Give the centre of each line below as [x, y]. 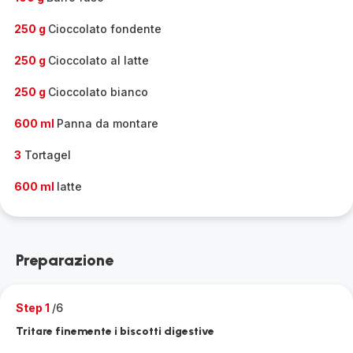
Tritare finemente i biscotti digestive [115, 331]
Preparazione [65, 260]
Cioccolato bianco [98, 92]
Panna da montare [108, 123]
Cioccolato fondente [105, 29]
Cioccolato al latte [98, 60]
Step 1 [34, 308]
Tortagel [46, 155]
